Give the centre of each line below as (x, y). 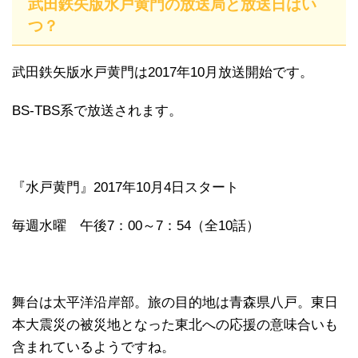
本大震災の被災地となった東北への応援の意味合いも (175, 325)
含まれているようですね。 (93, 348)
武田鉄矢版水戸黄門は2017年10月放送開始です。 (163, 73)
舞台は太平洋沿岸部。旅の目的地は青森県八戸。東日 (175, 303)
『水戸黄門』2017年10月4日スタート (125, 188)
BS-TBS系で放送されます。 (97, 111)
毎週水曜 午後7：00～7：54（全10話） (136, 226)
